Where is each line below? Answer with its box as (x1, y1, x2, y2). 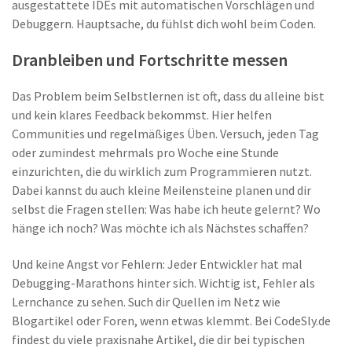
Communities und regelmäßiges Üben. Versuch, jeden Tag (12, 126, 319, 141)
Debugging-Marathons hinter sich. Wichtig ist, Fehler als (12, 275, 315, 291)
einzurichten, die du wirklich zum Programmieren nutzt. (12, 163, 312, 179)
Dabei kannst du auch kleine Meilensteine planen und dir (12, 182, 311, 198)
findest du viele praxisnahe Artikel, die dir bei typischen (12, 332, 305, 347)
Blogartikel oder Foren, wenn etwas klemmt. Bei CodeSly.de (12, 313, 331, 328)
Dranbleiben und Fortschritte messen (12, 49, 288, 71)
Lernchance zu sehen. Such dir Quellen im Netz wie (12, 294, 280, 310)
